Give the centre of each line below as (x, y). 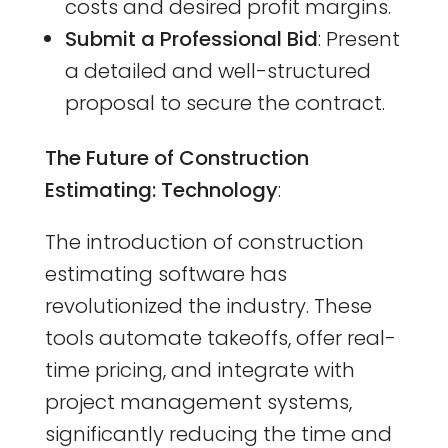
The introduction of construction (204, 241)
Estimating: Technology (161, 189)
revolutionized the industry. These (208, 305)
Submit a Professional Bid (191, 38)
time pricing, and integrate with (199, 369)
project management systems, (198, 401)
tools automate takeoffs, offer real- (220, 337)
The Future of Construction (176, 157)
